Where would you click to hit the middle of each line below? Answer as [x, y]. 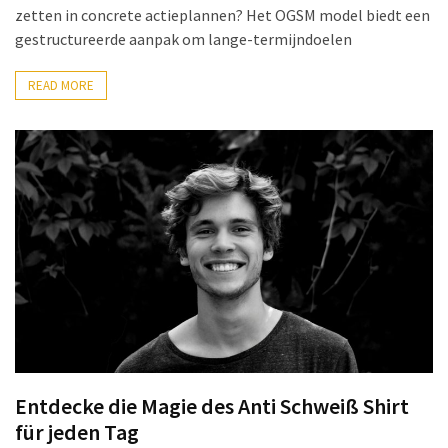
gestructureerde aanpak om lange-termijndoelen [183, 39]
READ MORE [61, 86]
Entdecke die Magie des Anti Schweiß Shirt [212, 405]
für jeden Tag [77, 431]
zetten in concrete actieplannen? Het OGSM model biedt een [222, 15]
